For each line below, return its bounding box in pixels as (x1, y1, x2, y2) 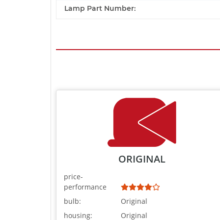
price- (64, 172, 83, 182)
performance (64, 182, 107, 192)
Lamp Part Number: (64, 4, 136, 13)
